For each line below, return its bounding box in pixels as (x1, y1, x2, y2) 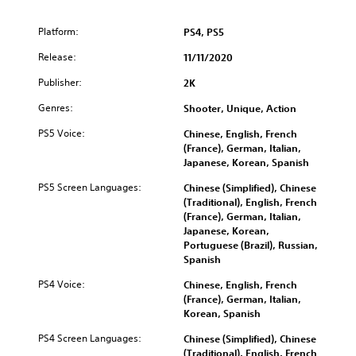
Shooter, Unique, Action (184, 101, 296, 114)
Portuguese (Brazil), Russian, (184, 238, 318, 251)
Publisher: (38, 75, 82, 89)
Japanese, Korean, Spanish (184, 155, 309, 168)
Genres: (38, 100, 73, 114)
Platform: (38, 24, 79, 38)
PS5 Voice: (38, 126, 85, 140)
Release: (38, 49, 76, 64)
